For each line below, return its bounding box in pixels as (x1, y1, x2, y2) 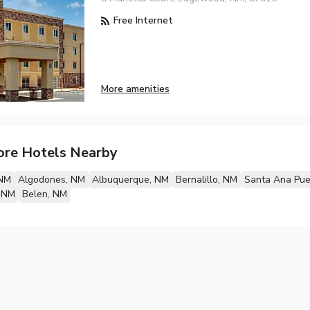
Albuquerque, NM (91, 173, 169, 187)
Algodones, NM (17, 173, 85, 187)
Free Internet (110, 14, 173, 28)
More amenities (100, 82, 170, 95)
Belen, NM (21, 188, 67, 201)
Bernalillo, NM (175, 173, 237, 187)
